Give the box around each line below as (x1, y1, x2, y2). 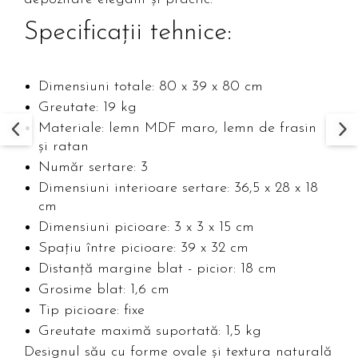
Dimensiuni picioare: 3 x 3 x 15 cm (38, 220, 254, 236)
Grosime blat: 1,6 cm (38, 282, 169, 298)
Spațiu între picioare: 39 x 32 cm (38, 241, 249, 257)
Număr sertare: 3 (38, 160, 148, 176)
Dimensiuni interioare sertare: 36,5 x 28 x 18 (38, 181, 318, 197)
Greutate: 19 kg (38, 100, 137, 116)
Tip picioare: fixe (38, 303, 145, 319)
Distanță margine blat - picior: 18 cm (38, 261, 276, 277)
